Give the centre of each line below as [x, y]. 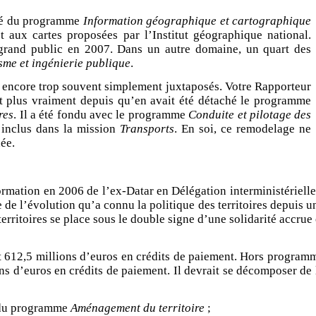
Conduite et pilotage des [250, 115]
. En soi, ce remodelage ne [243, 129]
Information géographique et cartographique [197, 20]
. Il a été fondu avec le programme [101, 115]
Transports [147, 129]
